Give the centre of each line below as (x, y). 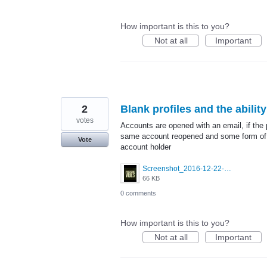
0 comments (138, 193)
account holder (146, 147)
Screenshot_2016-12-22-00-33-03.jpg (228, 168)
